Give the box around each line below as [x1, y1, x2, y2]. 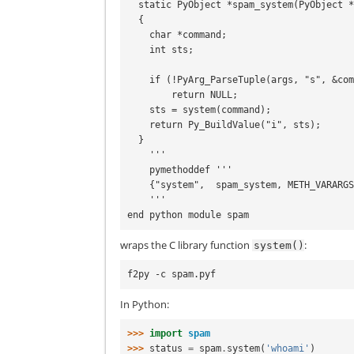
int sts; [127, 44, 150, 56]
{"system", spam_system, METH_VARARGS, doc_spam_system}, [127, 179, 150, 191]
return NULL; [127, 89, 172, 101]
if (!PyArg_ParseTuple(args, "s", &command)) [127, 74, 150, 86]
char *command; [127, 29, 150, 41]
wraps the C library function [120, 237, 253, 252]
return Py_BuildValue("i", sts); [127, 119, 150, 131]
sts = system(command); [127, 104, 150, 116]
